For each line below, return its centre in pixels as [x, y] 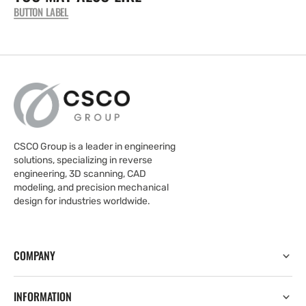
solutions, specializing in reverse [83, 161]
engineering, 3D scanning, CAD [80, 174]
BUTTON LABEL [41, 12]
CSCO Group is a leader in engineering [95, 147]
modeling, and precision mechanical [91, 188]
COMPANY [34, 256]
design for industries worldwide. [82, 201]
